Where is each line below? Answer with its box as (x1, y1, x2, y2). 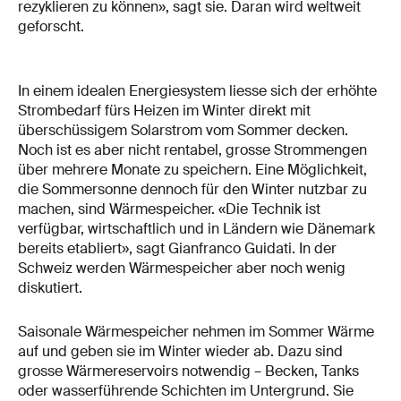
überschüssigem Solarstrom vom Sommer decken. (18, 120, 348, 140)
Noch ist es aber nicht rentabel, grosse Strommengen (18, 140, 367, 159)
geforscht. (18, 16, 84, 36)
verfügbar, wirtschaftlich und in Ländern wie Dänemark (18, 218, 375, 238)
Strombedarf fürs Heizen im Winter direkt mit (18, 100, 311, 120)
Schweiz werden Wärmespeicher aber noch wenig (18, 258, 346, 277)
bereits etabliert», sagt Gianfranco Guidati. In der (18, 238, 337, 258)
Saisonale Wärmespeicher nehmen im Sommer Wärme (18, 322, 374, 342)
